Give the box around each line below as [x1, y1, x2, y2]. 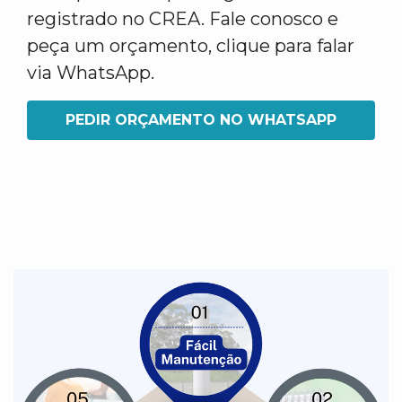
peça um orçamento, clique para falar [27, 35, 354, 57]
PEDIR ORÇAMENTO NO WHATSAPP [66, 111, 336, 128]
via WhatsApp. [27, 62, 154, 83]
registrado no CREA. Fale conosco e [27, 8, 338, 30]
